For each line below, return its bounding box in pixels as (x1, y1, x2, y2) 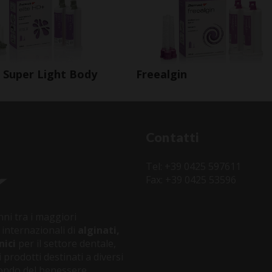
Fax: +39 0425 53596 (146, 173, 236, 187)
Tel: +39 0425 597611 (146, 160, 241, 174)
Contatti (146, 129, 199, 145)
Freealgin (136, 67, 187, 82)
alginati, (78, 223, 120, 237)
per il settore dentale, (16, 237, 116, 251)
